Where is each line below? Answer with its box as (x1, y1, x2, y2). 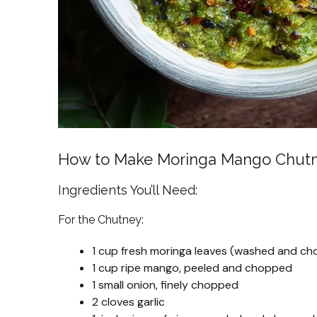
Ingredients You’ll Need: (58, 183, 197, 198)
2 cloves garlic (92, 294, 165, 310)
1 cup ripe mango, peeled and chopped (92, 260, 292, 276)
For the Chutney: (58, 213, 144, 227)
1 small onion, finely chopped (92, 277, 238, 293)
